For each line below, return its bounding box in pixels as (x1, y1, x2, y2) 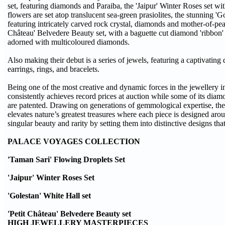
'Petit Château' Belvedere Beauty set (8, 209, 133, 218)
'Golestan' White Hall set (8, 191, 91, 200)
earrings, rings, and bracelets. (8, 65, 101, 73)
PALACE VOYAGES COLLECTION (8, 137, 140, 146)
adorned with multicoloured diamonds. (8, 38, 130, 46)
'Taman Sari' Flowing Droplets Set (8, 155, 125, 164)
